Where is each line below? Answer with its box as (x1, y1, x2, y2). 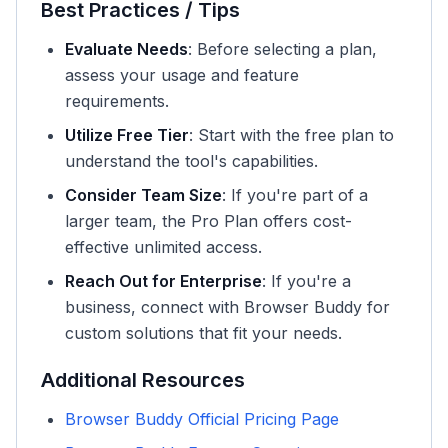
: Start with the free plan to (189, 125, 394, 145)
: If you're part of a (222, 185, 368, 205)
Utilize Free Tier (65, 125, 189, 145)
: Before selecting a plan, (188, 39, 377, 59)
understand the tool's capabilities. (65, 151, 318, 171)
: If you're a (262, 271, 351, 291)
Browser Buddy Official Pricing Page (65, 409, 339, 429)
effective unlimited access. (65, 237, 262, 257)
